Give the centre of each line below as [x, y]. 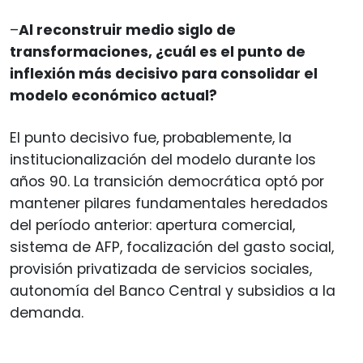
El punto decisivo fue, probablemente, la [151, 137]
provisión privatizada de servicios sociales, [161, 269]
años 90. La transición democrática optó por [167, 181]
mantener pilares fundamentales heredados [169, 203]
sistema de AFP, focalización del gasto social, [172, 247]
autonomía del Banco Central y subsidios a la [173, 290]
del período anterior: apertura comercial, [152, 225]
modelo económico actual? [113, 95]
